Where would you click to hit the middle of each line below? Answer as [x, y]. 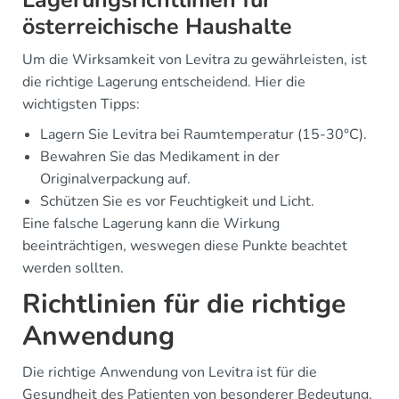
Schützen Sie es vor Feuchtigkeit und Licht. [177, 201]
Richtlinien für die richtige [184, 304]
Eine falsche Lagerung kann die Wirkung [151, 223]
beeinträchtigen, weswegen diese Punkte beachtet [185, 245]
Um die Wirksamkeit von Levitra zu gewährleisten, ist [195, 59]
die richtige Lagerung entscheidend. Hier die [164, 81]
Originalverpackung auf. [115, 179]
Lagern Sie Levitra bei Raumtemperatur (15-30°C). [204, 134]
